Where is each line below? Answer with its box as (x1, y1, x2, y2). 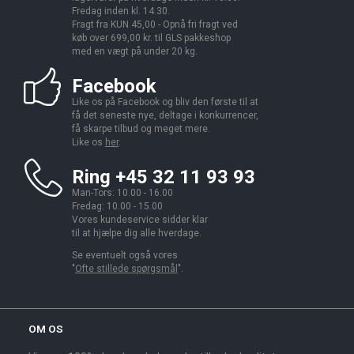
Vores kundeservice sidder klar (72, 214, 208, 226)
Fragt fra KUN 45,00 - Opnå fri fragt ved (72, 19, 238, 31)
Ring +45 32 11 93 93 (72, 166, 255, 189)
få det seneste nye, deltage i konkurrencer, (72, 110, 258, 122)
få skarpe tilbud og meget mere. (72, 123, 210, 135)
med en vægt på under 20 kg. (72, 46, 198, 58)
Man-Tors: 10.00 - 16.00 (72, 187, 173, 199)
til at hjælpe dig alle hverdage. (72, 228, 201, 239)
